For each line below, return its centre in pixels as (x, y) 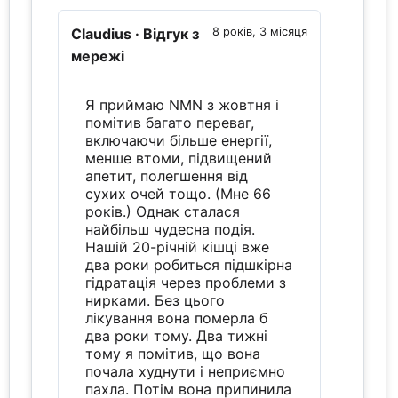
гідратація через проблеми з (186, 282)
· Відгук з (167, 33)
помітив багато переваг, (170, 122)
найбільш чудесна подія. (171, 229)
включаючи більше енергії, (179, 140)
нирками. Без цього (155, 300)
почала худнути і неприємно (186, 371)
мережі (98, 56)
